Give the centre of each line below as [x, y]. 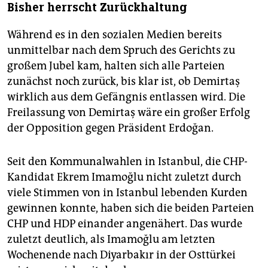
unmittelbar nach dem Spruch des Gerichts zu [121, 51]
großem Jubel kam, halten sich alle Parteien [116, 66]
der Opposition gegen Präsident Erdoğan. [110, 128]
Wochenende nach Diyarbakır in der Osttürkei [121, 255]
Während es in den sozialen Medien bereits [115, 35]
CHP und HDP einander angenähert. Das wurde [125, 224]
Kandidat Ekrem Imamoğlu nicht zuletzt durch [124, 177]
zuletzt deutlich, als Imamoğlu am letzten [111, 240]
